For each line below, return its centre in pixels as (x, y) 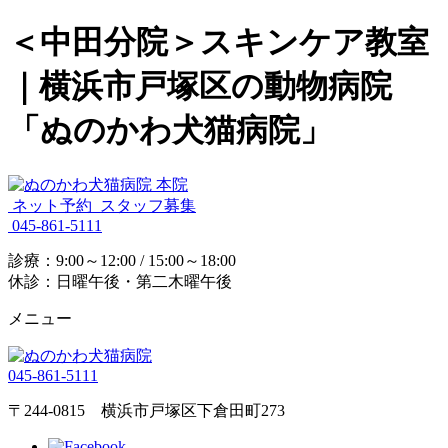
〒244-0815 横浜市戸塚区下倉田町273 (146, 410)
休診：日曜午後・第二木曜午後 (120, 281)
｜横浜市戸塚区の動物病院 (216, 86)
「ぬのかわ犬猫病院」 (170, 130)
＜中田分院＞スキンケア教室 (218, 42)
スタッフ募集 (148, 205)
